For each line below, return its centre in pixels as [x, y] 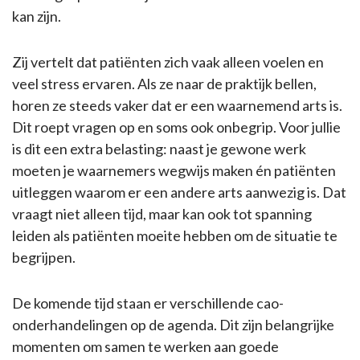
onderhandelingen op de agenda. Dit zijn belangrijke [173, 325]
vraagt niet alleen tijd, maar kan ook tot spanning [162, 214]
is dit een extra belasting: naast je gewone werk [159, 149]
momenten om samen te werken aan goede [145, 347]
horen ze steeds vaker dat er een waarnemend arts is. [177, 106]
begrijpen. [44, 258]
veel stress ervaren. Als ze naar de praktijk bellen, [164, 84]
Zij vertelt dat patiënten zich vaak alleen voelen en [168, 62]
